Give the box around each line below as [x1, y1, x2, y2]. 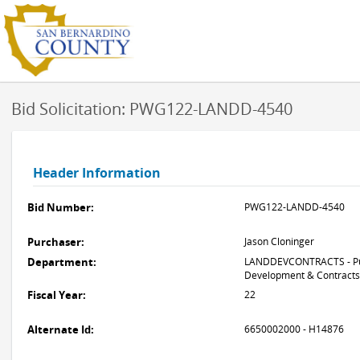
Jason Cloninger [244, 235, 314, 248]
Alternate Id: [27, 322, 94, 337]
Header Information [33, 164, 161, 182]
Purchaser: [27, 235, 84, 249]
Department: [27, 255, 96, 269]
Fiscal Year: [27, 288, 86, 302]
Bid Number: [27, 200, 94, 215]
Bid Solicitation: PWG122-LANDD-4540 [11, 98, 292, 120]
